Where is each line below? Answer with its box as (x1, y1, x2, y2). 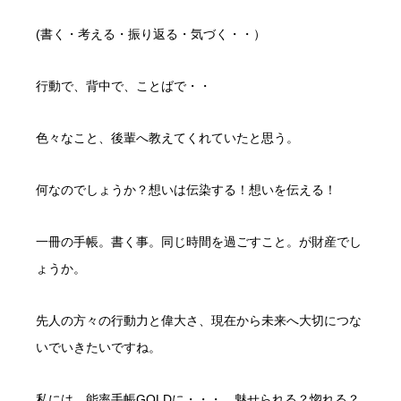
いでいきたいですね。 (36, 339, 161, 354)
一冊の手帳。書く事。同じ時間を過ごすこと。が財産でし (36, 234, 362, 249)
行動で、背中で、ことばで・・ (36, 78, 211, 93)
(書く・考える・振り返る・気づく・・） (36, 26, 266, 41)
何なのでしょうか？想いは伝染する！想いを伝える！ (36, 182, 337, 197)
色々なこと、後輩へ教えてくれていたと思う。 (36, 130, 299, 145)
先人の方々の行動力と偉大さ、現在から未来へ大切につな (36, 312, 362, 328)
